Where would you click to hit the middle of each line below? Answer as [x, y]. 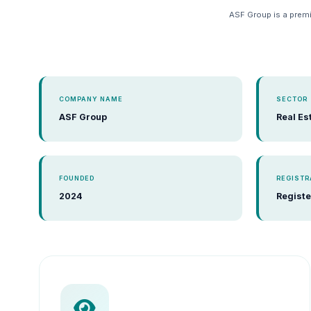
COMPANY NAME [91, 99]
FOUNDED [77, 178]
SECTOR [292, 99]
